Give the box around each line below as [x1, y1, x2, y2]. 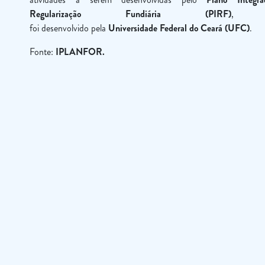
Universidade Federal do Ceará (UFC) [108, 21, 250, 35]
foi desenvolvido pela [30, 21, 109, 35]
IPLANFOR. [56, 45, 105, 59]
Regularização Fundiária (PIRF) [30, 7, 231, 21]
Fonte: [30, 45, 56, 59]
